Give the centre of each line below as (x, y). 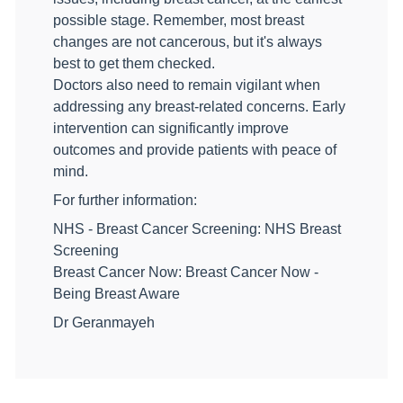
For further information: (125, 200)
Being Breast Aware (116, 294)
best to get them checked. (134, 63)
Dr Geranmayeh (104, 322)
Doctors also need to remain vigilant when (187, 85)
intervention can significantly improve (171, 128)
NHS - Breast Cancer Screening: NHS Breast (197, 229)
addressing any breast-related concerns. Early (199, 107)
